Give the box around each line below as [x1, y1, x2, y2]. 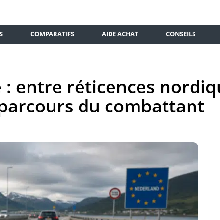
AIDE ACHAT [102, 29, 139, 38]
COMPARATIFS [30, 29, 75, 38]
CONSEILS [166, 29, 195, 38]
